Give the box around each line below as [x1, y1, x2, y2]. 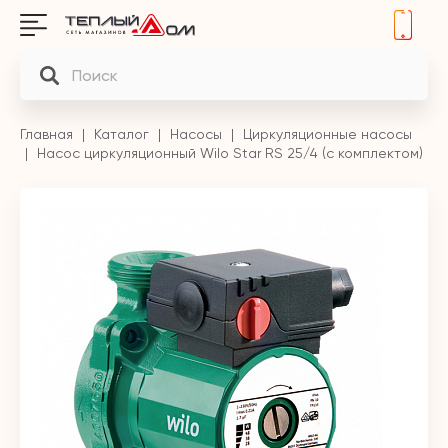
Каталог [94, 126, 149, 142]
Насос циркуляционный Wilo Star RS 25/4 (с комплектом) [37, 145, 423, 161]
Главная [20, 126, 73, 142]
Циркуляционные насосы [243, 126, 412, 142]
